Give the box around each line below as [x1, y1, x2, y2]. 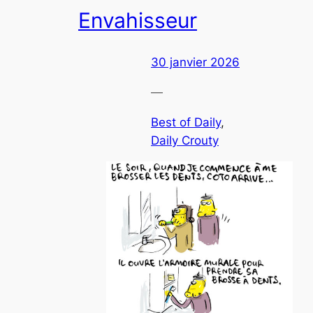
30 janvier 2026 [151, 55, 240, 70]
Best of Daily [151, 115, 221, 130]
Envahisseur [78, 7, 197, 33]
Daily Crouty [151, 133, 219, 148]
